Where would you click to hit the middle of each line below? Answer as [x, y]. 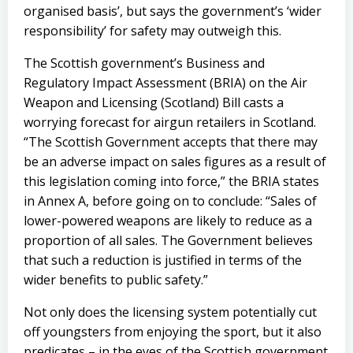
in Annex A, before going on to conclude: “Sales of [170, 201]
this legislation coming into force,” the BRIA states [171, 181]
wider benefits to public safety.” [116, 280]
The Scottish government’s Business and [144, 63]
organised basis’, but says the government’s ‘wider [173, 11]
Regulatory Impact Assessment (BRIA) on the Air [165, 83]
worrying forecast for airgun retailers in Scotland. [170, 122]
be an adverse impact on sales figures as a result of [175, 162]
